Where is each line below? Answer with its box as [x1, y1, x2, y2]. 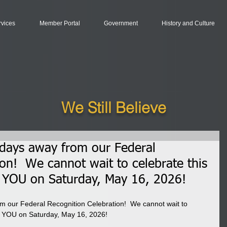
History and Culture [161, 20, 215, 27]
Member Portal [39, 20, 80, 27]
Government [103, 20, 138, 27]
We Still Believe [61, 98, 166, 117]
